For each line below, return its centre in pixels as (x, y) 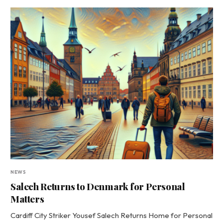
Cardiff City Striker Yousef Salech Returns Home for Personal (111, 215)
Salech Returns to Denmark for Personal (98, 186)
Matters (27, 198)
